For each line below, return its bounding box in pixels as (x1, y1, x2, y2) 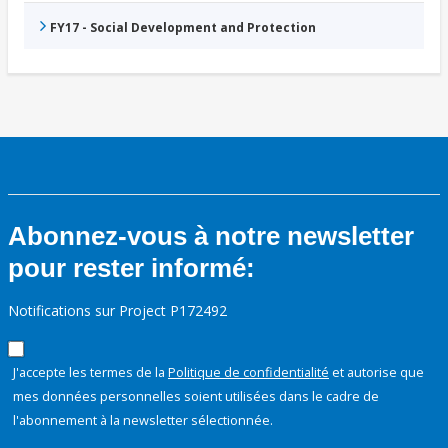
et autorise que (329, 363, 424, 382)
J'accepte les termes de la (13, 363, 168, 382)
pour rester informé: (8, 253, 255, 284)
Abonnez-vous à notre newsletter (8, 221, 414, 252)
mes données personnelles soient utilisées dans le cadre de (13, 387, 379, 406)
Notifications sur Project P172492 (8, 301, 227, 321)
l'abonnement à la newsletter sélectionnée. (13, 411, 273, 430)
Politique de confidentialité (168, 363, 329, 382)
